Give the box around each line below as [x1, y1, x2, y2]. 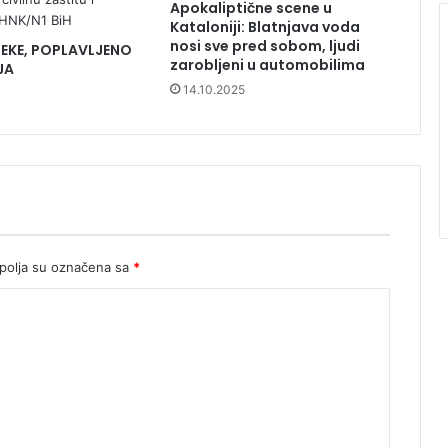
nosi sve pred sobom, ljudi [169, 36, 360, 57]
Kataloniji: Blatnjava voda [169, 17, 360, 38]
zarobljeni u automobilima [169, 55, 365, 76]
